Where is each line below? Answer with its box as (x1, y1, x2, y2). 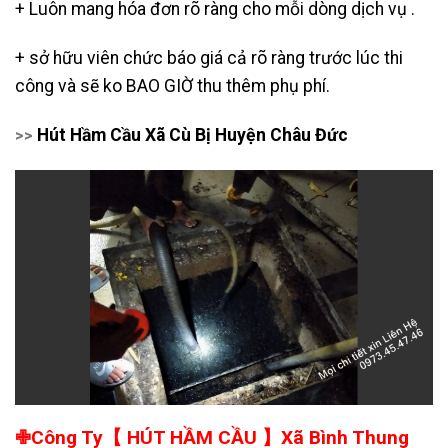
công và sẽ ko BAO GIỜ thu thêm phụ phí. (15, 76, 330, 97)
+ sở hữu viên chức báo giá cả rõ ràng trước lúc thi (15, 48, 403, 69)
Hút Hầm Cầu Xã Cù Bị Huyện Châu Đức (37, 125, 348, 146)
